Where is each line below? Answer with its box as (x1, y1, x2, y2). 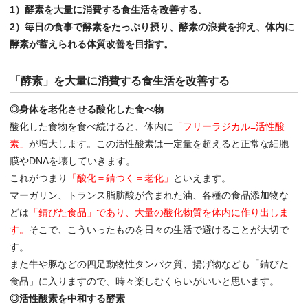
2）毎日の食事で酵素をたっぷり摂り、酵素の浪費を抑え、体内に (10, 21, 295, 32)
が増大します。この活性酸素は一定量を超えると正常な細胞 (29, 137, 289, 149)
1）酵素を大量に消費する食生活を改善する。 (10, 3, 208, 15)
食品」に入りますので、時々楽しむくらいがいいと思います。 (10, 275, 280, 287)
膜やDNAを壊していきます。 (10, 155, 136, 166)
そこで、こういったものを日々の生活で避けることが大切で (29, 223, 289, 235)
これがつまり (10, 172, 68, 184)
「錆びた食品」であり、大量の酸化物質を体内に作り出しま (29, 206, 289, 218)
